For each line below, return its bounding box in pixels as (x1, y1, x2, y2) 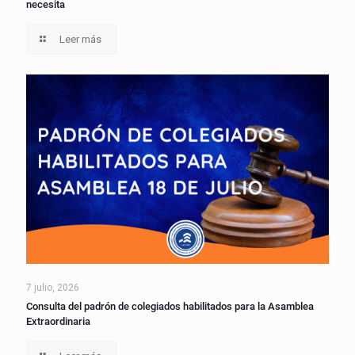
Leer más (59, 33, 102, 46)
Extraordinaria (26, 315, 90, 327)
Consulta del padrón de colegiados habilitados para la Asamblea (26, 300, 314, 312)
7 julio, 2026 (26, 281, 79, 293)
